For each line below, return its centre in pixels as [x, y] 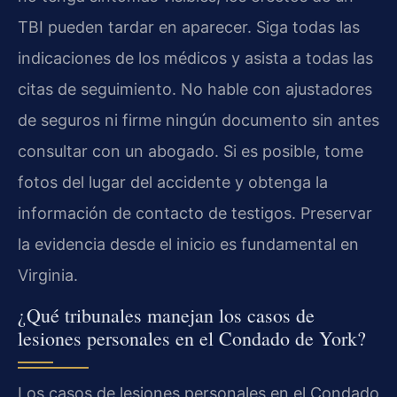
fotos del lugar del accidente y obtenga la [173, 183]
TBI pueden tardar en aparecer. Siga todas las [189, 27]
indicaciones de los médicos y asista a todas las [195, 58]
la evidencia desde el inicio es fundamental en [188, 245]
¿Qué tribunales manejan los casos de [166, 315]
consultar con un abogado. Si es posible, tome [191, 152]
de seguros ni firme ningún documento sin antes [198, 121]
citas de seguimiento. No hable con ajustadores [195, 90]
